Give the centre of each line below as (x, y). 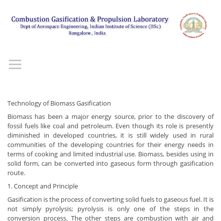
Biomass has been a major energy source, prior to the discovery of (110, 116)
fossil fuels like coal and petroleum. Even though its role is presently (110, 126)
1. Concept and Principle (43, 186)
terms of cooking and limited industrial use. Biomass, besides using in (110, 154)
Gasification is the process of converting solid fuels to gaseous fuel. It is (110, 199)
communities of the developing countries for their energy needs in (110, 145)
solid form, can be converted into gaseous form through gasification (110, 163)
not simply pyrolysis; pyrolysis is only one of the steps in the (110, 209)
